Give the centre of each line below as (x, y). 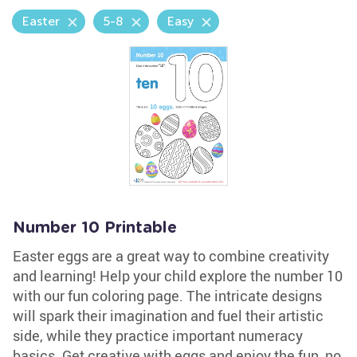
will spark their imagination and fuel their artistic (168, 316)
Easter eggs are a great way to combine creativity (171, 256)
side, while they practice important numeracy (158, 335)
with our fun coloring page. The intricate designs (167, 296)
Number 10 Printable (95, 228)
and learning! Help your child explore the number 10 (178, 276)
